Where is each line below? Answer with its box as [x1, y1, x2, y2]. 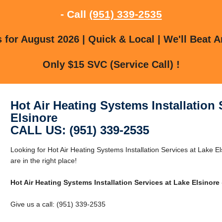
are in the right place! [10, 156, 77, 165]
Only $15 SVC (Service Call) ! [42, 58, 180, 70]
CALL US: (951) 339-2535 [10, 123, 149, 137]
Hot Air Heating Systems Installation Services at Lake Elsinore [10, 178, 220, 186]
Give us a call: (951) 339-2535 [10, 200, 106, 208]
